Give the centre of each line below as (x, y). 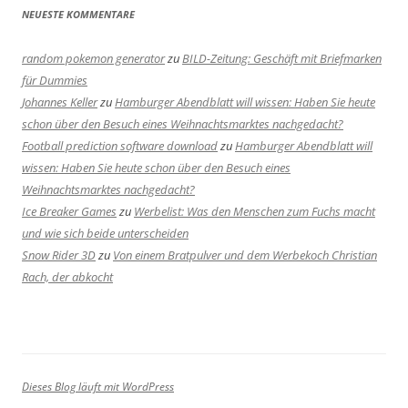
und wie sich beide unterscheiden (105, 234)
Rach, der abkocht (67, 277)
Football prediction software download (120, 146)
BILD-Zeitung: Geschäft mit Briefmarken (282, 59)
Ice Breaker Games (69, 212)
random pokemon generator (93, 59)
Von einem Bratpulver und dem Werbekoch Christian (245, 255)
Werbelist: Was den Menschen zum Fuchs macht (255, 212)
